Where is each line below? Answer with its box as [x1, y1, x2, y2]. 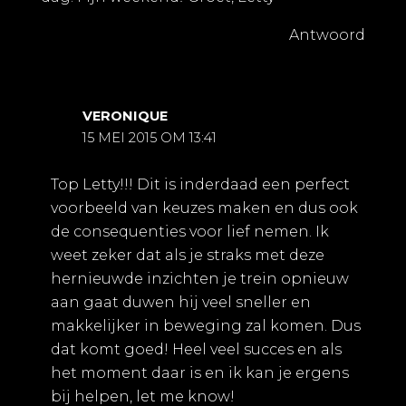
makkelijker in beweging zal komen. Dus [50, 316, 361, 334]
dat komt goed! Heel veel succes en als [50, 340, 342, 358]
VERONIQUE [82, 107, 169, 124]
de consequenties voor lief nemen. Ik [50, 222, 329, 240]
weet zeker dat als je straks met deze [50, 246, 324, 264]
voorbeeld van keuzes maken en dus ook [50, 198, 358, 217]
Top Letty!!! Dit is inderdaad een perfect [50, 175, 350, 193]
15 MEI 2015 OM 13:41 [82, 129, 217, 146]
